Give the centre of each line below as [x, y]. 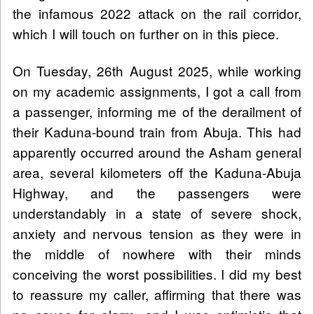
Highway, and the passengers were [157, 192]
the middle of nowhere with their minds [157, 253]
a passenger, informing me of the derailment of [157, 111]
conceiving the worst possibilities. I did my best [157, 273]
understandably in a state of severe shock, [157, 212]
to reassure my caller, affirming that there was [157, 294]
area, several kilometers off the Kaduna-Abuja [157, 172]
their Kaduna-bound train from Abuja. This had [157, 131]
